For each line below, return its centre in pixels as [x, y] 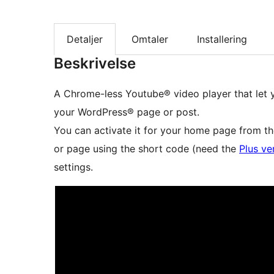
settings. [73, 167]
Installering [222, 39]
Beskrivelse [95, 64]
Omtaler [150, 39]
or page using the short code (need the [146, 149]
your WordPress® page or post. [127, 112]
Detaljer [85, 39]
